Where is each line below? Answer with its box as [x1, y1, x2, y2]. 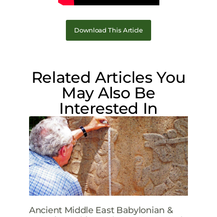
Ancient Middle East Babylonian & [29, 204, 173, 216]
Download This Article [74, 26, 143, 34]
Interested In [59, 98, 158, 118]
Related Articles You [31, 67, 186, 87]
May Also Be [62, 83, 155, 102]
